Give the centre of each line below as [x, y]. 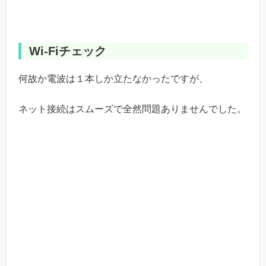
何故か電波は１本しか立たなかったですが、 [113, 79]
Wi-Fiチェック [68, 51]
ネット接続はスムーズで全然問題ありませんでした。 [132, 109]
